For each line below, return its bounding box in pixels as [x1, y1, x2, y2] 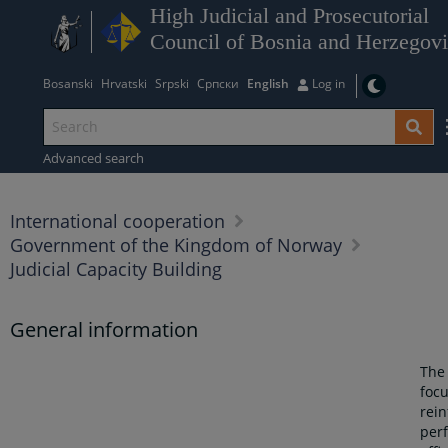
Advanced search [43, 148, 145, 167]
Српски [197, 74, 240, 92]
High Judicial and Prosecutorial [150, 3, 430, 29]
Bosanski [43, 74, 94, 92]
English [247, 74, 290, 92]
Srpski [155, 74, 190, 92]
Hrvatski [101, 74, 148, 92]
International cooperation [10, 209, 226, 233]
